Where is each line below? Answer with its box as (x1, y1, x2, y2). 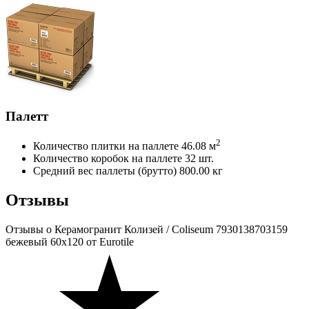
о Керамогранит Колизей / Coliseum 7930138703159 (46, 223, 288, 235)
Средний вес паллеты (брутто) (33, 164, 177, 177)
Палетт (6, 108, 48, 123)
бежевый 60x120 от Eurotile (6, 235, 134, 248)
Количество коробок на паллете (33, 152, 182, 164)
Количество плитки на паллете (33, 139, 179, 152)
